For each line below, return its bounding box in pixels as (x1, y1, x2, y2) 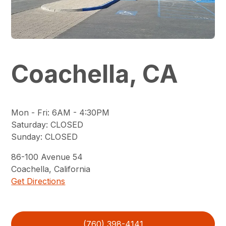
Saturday (11, 119, 46, 130)
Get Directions (11, 176, 66, 186)
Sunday (11, 131, 41, 142)
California (54, 163, 91, 174)
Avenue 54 (41, 151, 83, 162)
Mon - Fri (11, 107, 48, 118)
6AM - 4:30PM (52, 107, 110, 118)
